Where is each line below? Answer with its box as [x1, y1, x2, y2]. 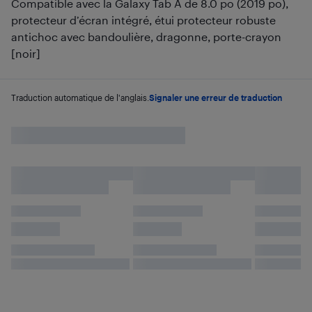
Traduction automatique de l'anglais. [11, 93, 149, 102]
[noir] [11, 47, 40, 60]
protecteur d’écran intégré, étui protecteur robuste [11, 13, 276, 26]
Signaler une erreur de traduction [149, 93, 282, 102]
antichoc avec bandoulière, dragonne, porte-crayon [11, 30, 281, 43]
